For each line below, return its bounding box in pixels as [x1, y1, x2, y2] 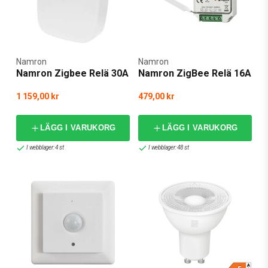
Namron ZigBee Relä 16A [138, 67, 251, 79]
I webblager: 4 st [26, 144, 64, 151]
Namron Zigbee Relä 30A [16, 67, 129, 79]
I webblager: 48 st [148, 144, 189, 151]
